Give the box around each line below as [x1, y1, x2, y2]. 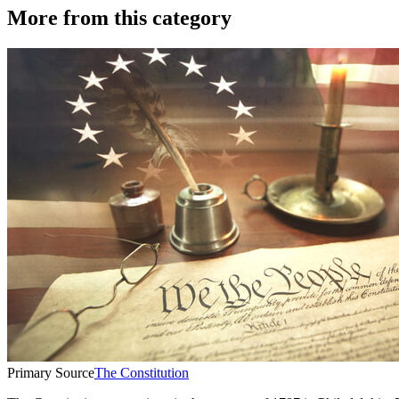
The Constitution [94, 364, 189, 380]
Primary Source [7, 364, 94, 380]
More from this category [7, 5, 232, 29]
